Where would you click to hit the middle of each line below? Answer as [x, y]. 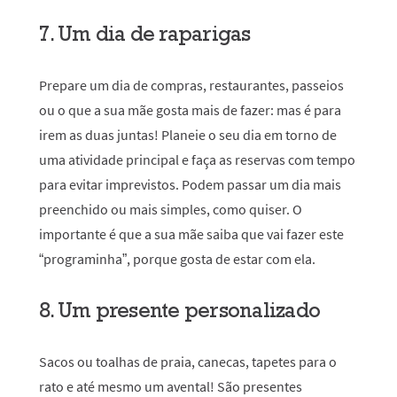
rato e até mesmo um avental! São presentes [171, 386]
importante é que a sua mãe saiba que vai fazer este [191, 234]
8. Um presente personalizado [179, 310]
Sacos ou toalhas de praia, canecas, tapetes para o [188, 362]
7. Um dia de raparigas [145, 33]
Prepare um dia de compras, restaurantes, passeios [191, 85]
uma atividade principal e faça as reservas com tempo [197, 160]
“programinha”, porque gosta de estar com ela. [177, 259]
